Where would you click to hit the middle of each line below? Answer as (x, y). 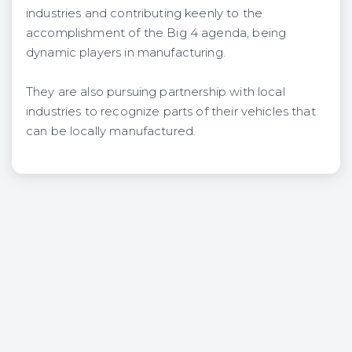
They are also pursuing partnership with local (156, 92)
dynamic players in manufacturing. (126, 52)
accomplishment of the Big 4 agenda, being (156, 33)
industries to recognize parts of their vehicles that (171, 111)
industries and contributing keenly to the (145, 13)
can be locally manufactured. (114, 131)
